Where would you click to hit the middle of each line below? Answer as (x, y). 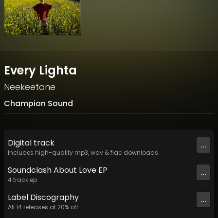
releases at (40, 207)
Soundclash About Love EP (58, 170)
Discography (54, 198)
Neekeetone (30, 87)
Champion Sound (38, 104)
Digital (21, 143)
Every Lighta (40, 71)
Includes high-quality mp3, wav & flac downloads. (84, 153)
